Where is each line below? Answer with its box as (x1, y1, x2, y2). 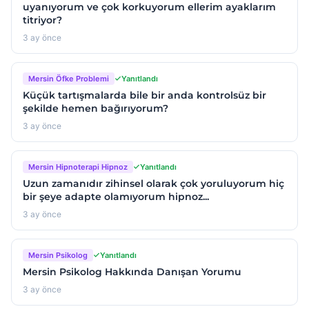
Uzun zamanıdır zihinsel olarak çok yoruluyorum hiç (23, 177, 284, 190)
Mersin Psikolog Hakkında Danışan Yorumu (23, 266, 241, 279)
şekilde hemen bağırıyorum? (23, 102, 168, 115)
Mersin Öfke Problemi (28, 74, 109, 84)
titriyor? (23, 14, 62, 27)
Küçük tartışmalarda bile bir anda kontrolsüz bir (23, 89, 266, 102)
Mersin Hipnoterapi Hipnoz (28, 162, 128, 172)
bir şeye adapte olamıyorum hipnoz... (23, 190, 209, 203)
